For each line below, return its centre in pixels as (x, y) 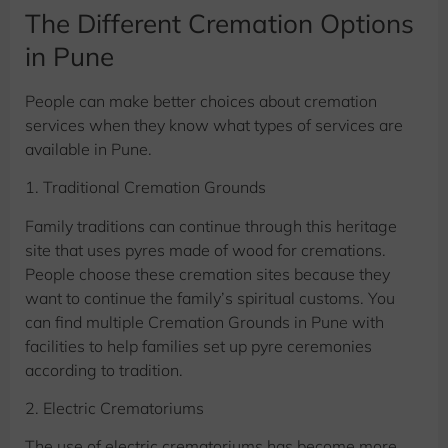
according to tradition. (104, 369)
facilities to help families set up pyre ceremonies (198, 345)
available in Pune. (88, 148)
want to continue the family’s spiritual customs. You (210, 297)
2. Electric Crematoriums (114, 407)
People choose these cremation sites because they (207, 273)
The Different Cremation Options (219, 23)
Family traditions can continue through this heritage (211, 225)
